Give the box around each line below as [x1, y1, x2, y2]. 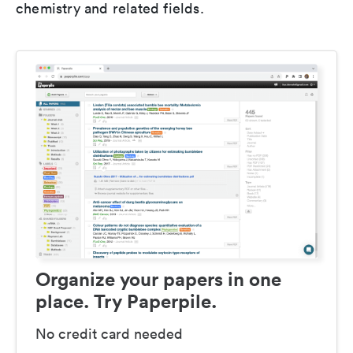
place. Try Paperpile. [35, 288, 217, 313]
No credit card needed [35, 324, 183, 343]
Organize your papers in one [35, 266, 281, 291]
